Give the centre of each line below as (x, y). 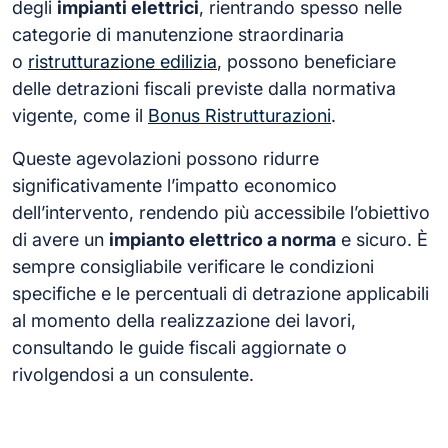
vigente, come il (80, 115)
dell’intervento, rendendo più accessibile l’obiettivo (221, 212)
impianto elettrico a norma (222, 239)
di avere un (60, 239)
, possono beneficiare (306, 61)
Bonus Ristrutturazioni (239, 115)
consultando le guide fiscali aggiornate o (179, 347)
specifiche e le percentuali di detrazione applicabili (220, 293)
